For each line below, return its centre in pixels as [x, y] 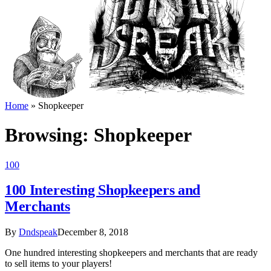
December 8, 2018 [93, 232]
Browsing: [49, 135]
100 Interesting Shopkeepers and [103, 190]
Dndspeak [38, 232]
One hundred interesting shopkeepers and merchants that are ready [131, 253]
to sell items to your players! [58, 264]
